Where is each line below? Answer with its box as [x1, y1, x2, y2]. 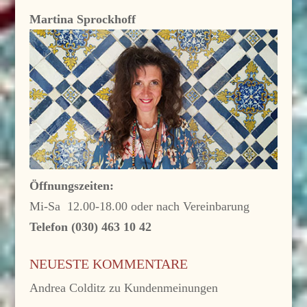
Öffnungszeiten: [29, 179, 114, 193]
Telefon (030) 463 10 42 [29, 220, 151, 234]
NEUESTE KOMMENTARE [29, 256, 188, 272]
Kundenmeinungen [123, 281, 218, 295]
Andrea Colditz [29, 281, 106, 295]
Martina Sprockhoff [29, 12, 136, 27]
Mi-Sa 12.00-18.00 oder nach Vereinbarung [29, 199, 249, 214]
